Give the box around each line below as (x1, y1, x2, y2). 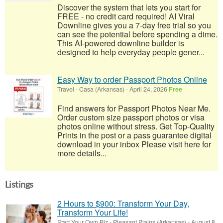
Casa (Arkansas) (79, 85, 124, 94)
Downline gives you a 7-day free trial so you (57, 19, 211, 31)
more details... (57, 147, 107, 159)
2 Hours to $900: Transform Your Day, (57, 198, 189, 209)
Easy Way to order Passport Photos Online (57, 74, 207, 85)
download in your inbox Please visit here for (57, 138, 211, 150)
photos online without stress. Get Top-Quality (57, 120, 215, 132)
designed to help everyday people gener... (57, 46, 205, 58)
